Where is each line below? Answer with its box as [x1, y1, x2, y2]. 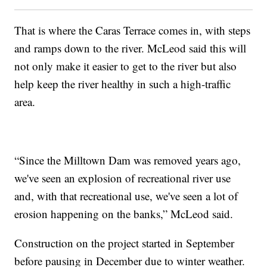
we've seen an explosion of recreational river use [14, 170, 231, 186]
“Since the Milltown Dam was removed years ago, [14, 153, 241, 168]
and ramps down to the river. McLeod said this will [14, 41, 247, 56]
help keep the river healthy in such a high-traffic [14, 76, 231, 92]
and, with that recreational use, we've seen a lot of [14, 188, 238, 204]
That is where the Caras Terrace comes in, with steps [14, 23, 251, 38]
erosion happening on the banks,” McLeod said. [14, 206, 234, 222]
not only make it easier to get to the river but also [14, 58, 237, 74]
